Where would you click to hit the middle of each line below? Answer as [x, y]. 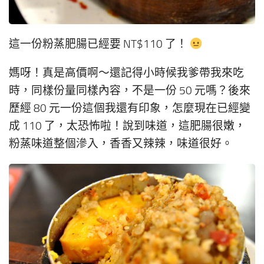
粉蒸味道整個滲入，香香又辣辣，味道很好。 [121, 143]
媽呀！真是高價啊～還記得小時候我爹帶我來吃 [126, 73]
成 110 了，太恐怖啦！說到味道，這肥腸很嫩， [127, 126]
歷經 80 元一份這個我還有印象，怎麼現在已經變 [130, 108]
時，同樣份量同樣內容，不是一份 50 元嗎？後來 [130, 90]
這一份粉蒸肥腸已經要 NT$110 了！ [99, 44]
